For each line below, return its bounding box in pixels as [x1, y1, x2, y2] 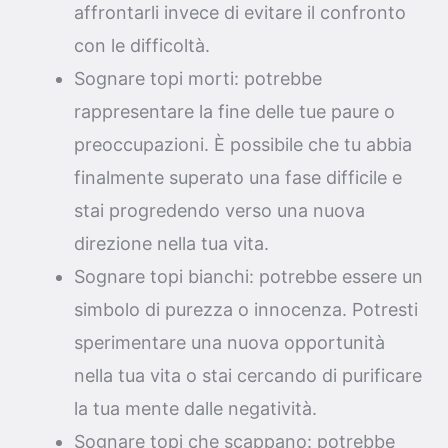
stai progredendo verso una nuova [74, 199, 365, 221]
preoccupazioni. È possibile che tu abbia [74, 133, 412, 155]
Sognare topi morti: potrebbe [74, 67, 322, 89]
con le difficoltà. [74, 34, 210, 56]
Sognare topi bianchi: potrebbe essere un [74, 265, 423, 287]
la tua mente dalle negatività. [74, 397, 317, 419]
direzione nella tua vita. [74, 232, 269, 254]
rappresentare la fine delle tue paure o [74, 100, 395, 122]
